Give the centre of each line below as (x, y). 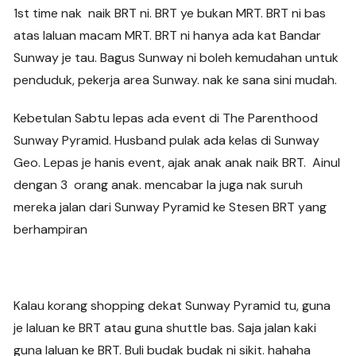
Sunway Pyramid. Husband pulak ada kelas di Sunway (167, 141)
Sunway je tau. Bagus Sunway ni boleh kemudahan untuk (176, 58)
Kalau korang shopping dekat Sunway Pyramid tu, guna (172, 306)
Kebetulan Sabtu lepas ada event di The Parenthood (166, 118)
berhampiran (51, 230)
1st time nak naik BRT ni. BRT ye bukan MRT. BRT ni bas (170, 14)
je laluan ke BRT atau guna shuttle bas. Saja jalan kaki (165, 328)
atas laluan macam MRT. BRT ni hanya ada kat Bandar (168, 36)
